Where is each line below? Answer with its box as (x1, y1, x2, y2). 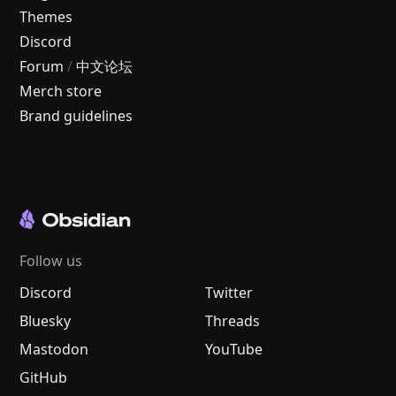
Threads (205, 310, 260, 331)
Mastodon (19, 339, 89, 359)
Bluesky (19, 310, 72, 331)
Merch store (19, 80, 103, 101)
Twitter (205, 282, 253, 302)
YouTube (205, 339, 263, 359)
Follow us (19, 250, 83, 270)
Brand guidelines (19, 105, 133, 126)
